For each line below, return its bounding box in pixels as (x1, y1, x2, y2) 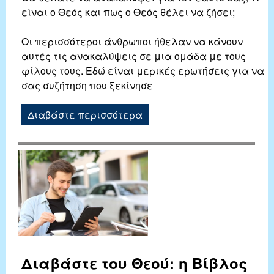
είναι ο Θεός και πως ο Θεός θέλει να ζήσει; (21, 5, 235, 20)
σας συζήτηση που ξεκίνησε (21, 78, 153, 93)
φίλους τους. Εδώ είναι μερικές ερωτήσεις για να (21, 64, 264, 78)
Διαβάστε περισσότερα (28, 108, 143, 122)
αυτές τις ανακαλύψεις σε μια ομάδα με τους (21, 49, 246, 64)
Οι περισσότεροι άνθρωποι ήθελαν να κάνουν (21, 34, 243, 49)
